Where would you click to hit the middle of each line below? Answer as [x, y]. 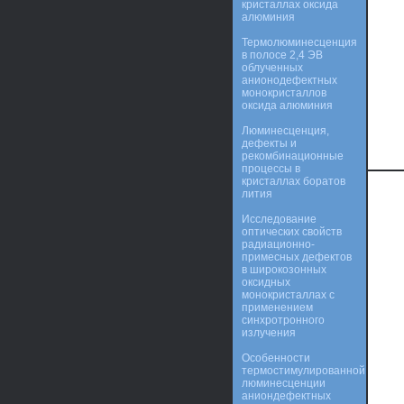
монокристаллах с [288, 295]
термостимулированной [303, 371]
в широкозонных [284, 270]
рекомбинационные [293, 156]
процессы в [271, 169]
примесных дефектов [297, 257]
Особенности [276, 358]
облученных [272, 68]
